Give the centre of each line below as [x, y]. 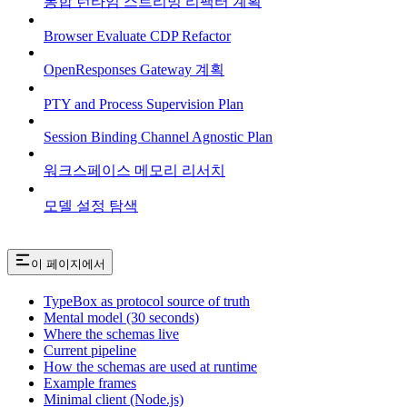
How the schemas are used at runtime [150, 367]
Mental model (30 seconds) [121, 318]
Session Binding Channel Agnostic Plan [158, 137]
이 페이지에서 [68, 264]
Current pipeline [90, 351]
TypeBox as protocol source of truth [147, 302]
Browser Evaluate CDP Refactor [137, 36]
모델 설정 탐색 [91, 206]
